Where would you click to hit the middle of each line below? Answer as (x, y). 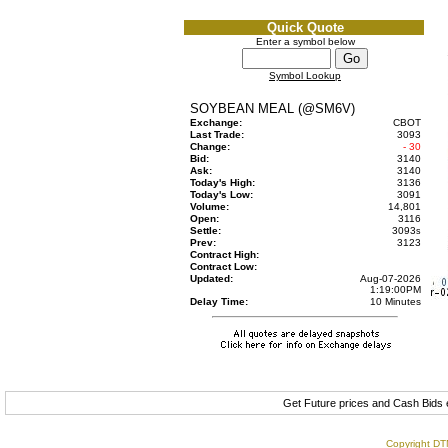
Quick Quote (305, 27)
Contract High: (224, 254)
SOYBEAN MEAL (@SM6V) (272, 108)
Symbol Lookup (305, 75)
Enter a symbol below (305, 41)
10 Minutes (395, 301)
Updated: (211, 278)
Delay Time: (218, 301)
